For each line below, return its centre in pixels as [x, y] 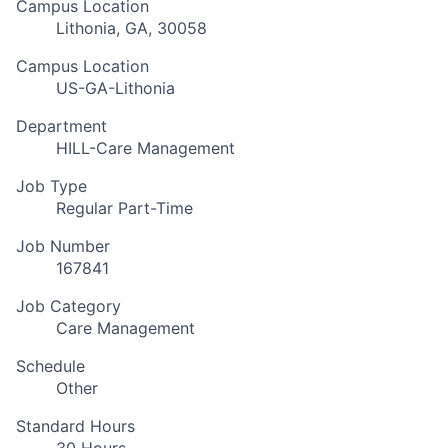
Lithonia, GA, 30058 [131, 28]
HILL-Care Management [145, 148]
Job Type [51, 186]
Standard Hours [75, 426]
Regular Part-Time [124, 208]
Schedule [50, 366]
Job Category [68, 306]
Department [61, 126]
